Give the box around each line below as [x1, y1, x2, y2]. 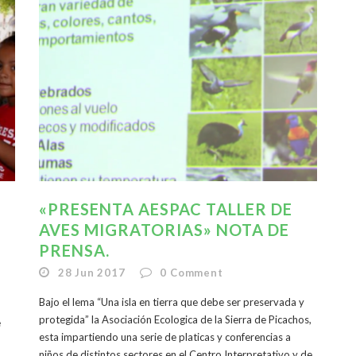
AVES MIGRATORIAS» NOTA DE [39, 219, 289, 239]
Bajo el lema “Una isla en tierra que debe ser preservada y [39, 295, 304, 308]
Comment [170, 265, 223, 279]
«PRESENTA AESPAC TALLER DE [39, 199, 292, 219]
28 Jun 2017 [57, 265, 126, 279]
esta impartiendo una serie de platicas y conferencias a [39, 330, 291, 343]
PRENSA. [39, 240, 110, 260]
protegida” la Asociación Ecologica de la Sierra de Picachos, [39, 312, 311, 326]
